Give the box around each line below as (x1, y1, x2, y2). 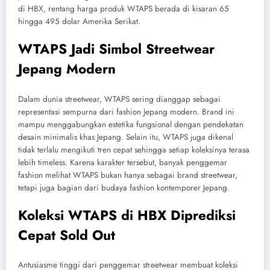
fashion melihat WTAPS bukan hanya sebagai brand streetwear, (18, 169, 237, 181)
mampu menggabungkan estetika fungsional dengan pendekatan (18, 118, 243, 130)
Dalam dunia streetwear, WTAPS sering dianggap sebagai (18, 93, 221, 105)
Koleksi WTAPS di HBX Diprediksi (18, 205, 236, 225)
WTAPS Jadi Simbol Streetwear (18, 39, 215, 59)
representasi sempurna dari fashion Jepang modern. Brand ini (18, 105, 234, 118)
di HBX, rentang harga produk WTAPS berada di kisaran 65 (18, 3, 229, 15)
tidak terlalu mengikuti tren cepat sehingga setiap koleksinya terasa (18, 143, 250, 155)
